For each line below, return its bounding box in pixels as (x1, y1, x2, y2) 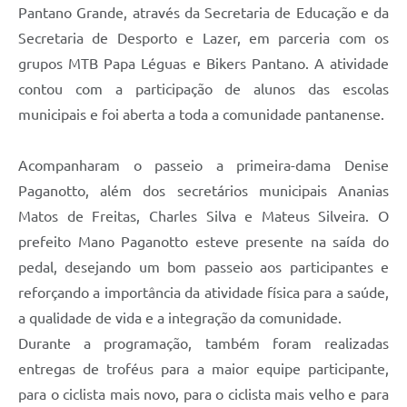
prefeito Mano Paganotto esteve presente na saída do (18, 233, 389, 250)
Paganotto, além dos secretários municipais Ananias (18, 182, 389, 199)
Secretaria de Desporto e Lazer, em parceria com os (18, 29, 389, 46)
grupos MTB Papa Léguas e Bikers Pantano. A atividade (18, 55, 389, 72)
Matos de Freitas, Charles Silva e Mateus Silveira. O (18, 207, 389, 224)
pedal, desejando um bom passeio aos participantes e (18, 258, 389, 275)
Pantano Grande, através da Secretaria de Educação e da (18, 4, 389, 21)
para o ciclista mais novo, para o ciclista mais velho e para (18, 385, 389, 402)
